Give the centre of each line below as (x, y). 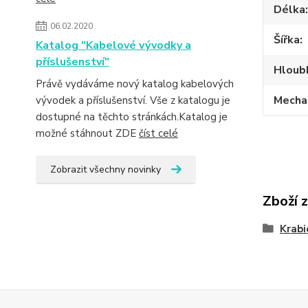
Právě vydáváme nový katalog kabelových (135, 84)
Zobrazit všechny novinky (106, 169)
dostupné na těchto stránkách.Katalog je (132, 117)
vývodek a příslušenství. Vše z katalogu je (133, 100)
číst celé (158, 133)
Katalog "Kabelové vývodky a (113, 45)
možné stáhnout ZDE (87, 133)
